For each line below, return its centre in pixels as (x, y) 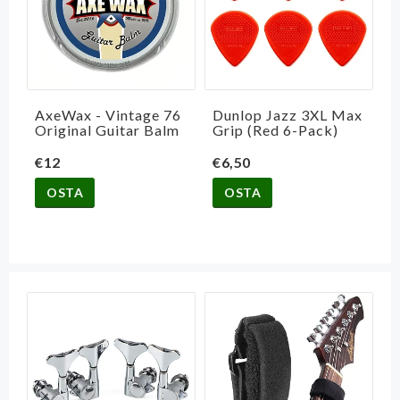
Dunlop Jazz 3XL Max (287, 115)
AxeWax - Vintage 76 (108, 115)
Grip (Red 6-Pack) (275, 130)
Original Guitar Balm (107, 130)
